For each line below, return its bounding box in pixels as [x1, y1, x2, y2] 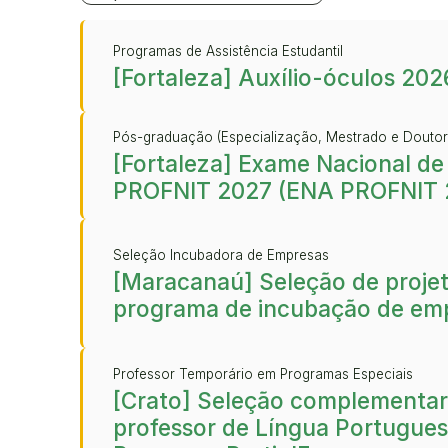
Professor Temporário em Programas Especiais [113, 365, 413, 382]
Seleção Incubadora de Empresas [113, 247, 329, 264]
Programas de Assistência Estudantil [113, 42, 343, 59]
